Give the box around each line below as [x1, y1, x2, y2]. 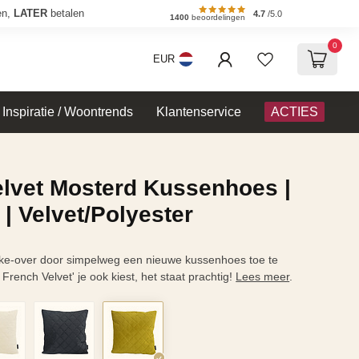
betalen [47, 7, 84, 19]
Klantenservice [156, 105, 241, 119]
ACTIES [271, 105, 318, 119]
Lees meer [236, 270, 290, 283]
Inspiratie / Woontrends [2, 105, 133, 119]
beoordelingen [189, 13, 246, 22]
